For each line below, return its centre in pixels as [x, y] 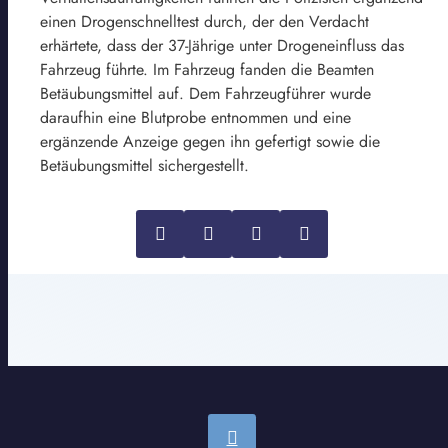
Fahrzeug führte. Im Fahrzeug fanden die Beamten [207, 70]
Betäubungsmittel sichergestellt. [144, 166]
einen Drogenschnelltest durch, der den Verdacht [204, 22]
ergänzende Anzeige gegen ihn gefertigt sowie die [210, 142]
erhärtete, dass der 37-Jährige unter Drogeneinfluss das [222, 46]
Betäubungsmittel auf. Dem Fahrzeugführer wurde [205, 94]
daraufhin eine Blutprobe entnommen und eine [195, 118]
